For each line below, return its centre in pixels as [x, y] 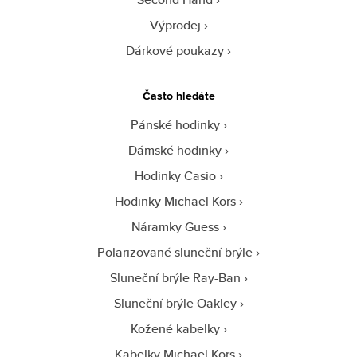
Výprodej [175, 25]
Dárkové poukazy [175, 50]
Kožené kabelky [175, 328]
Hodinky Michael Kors [175, 201]
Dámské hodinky [175, 150]
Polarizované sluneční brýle [175, 252]
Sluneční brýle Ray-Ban [175, 277]
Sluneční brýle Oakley [175, 303]
